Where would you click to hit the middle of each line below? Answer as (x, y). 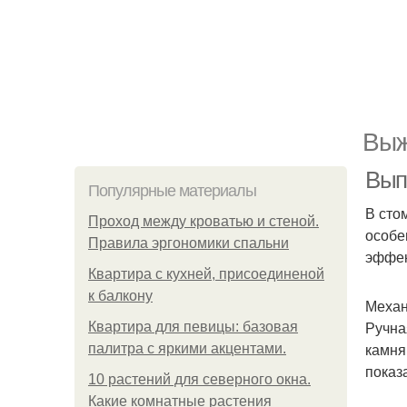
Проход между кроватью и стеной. (203, 221)
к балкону (120, 296)
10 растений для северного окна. (199, 379)
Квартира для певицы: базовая (193, 327)
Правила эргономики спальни (189, 243)
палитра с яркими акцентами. (187, 348)
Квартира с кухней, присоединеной (206, 274)
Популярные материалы (172, 191)
